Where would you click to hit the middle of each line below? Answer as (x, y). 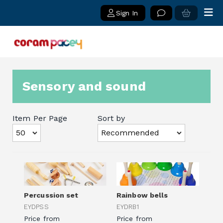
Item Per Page (40, 118)
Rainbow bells (142, 195)
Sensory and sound (84, 86)
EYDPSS (36, 207)
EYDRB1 (128, 207)
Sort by (111, 118)
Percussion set (51, 195)
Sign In (127, 13)
